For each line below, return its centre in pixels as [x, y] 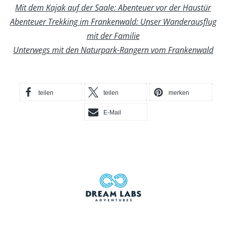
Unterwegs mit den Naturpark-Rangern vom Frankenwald [113, 50]
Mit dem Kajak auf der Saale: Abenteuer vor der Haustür [113, 7]
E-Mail [112, 112]
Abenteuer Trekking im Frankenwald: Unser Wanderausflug [113, 21]
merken [179, 93]
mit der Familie [113, 36]
